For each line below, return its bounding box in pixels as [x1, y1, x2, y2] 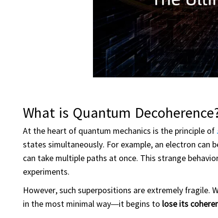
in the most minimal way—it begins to [23, 197, 162, 209]
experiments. [23, 165, 70, 177]
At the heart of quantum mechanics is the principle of [23, 124, 217, 136]
